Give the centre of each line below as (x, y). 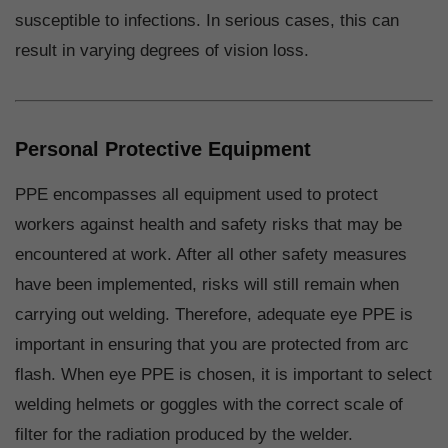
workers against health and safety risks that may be (208, 225)
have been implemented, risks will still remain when (207, 285)
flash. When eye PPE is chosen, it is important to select (223, 375)
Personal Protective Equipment (163, 149)
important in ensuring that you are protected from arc (212, 345)
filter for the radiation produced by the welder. (184, 435)
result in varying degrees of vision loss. (162, 51)
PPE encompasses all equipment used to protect (196, 195)
